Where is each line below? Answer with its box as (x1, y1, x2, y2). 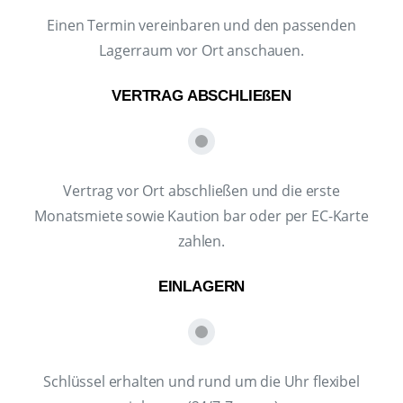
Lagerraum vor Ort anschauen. (99, 40, 304, 61)
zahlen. (178, 231, 225, 252)
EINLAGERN (157, 278, 246, 296)
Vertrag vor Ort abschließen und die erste (63, 181, 340, 201)
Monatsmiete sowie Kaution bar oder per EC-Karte (34, 206, 369, 227)
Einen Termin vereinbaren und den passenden (47, 15, 356, 36)
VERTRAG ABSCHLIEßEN (112, 87, 291, 105)
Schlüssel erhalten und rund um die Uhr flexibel (43, 372, 360, 392)
